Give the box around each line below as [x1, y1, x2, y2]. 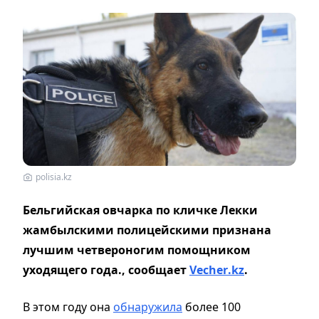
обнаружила [113, 298, 182, 315]
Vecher [189, 261, 228, 278]
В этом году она [23, 298, 113, 315]
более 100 [182, 298, 241, 315]
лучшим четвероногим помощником [23, 241, 251, 258]
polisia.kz [36, 170, 72, 183]
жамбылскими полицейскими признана [23, 221, 271, 238]
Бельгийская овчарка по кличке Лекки [23, 202, 258, 218]
